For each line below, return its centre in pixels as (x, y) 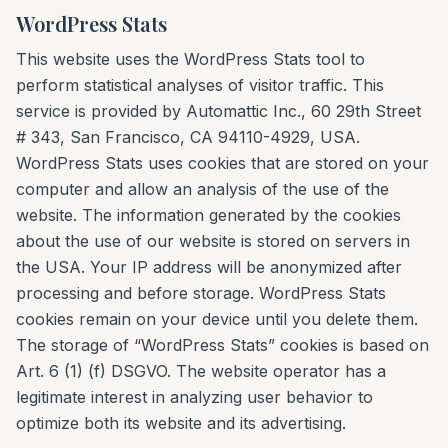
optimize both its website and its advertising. (181, 423)
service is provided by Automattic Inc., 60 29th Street (218, 111)
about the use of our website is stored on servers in (213, 241)
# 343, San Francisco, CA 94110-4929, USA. (188, 137)
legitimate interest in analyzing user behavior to (194, 397)
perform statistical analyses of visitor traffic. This (200, 85)
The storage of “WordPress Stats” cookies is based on (222, 345)
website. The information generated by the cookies (208, 215)
